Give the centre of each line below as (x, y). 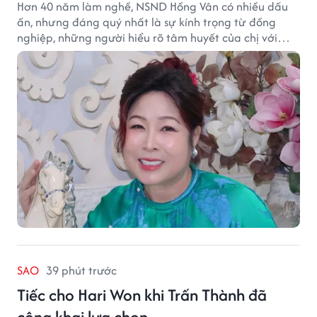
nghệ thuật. (47, 53)
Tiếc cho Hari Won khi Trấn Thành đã (142, 295)
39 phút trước (81, 271)
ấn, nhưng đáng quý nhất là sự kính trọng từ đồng (146, 22)
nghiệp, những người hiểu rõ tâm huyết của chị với (147, 38)
